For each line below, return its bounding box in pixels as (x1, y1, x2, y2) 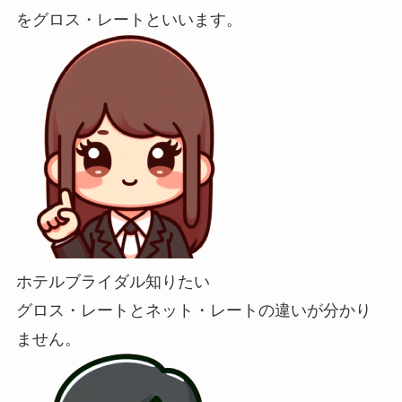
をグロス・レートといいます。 (15, 10, 242, 29)
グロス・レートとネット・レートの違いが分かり (15, 301, 371, 319)
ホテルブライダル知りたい (15, 272, 210, 291)
